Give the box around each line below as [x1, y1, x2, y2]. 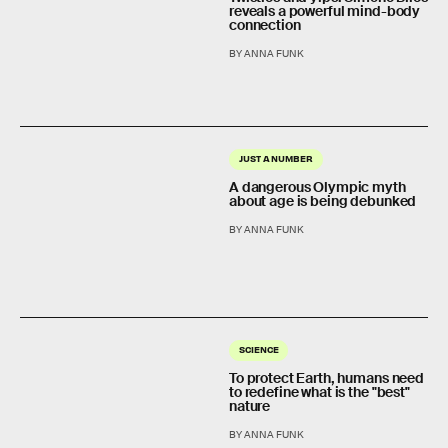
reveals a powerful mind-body [229, 2, 421, 20]
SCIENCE [239, 342, 279, 355]
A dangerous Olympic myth [229, 178, 406, 197]
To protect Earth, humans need [229, 368, 424, 387]
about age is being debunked [229, 192, 417, 211]
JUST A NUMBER [239, 152, 313, 165]
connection [229, 16, 301, 34]
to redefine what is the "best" [229, 382, 410, 401]
